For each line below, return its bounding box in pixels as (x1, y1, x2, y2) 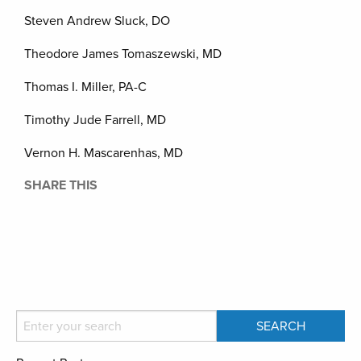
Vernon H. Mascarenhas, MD (24, 145, 183, 161)
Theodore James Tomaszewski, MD (24, 46, 222, 62)
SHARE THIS (24, 177, 98, 193)
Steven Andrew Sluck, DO (24, 13, 170, 29)
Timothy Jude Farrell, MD (24, 112, 166, 128)
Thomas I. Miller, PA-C (24, 79, 147, 95)
